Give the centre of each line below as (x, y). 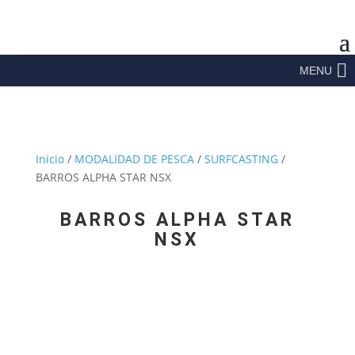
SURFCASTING (241, 159)
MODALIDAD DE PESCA (134, 159)
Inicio (50, 159)
